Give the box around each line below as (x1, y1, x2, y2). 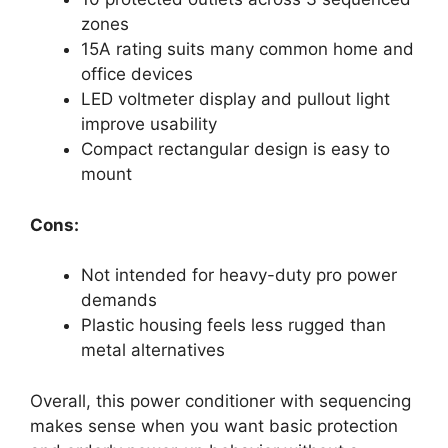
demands (81, 290, 157, 311)
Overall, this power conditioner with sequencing (30, 390, 411, 411)
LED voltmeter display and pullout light (81, 89, 390, 110)
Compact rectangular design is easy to (81, 139, 390, 160)
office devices (81, 64, 193, 85)
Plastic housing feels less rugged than (81, 315, 386, 336)
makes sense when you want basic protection (30, 415, 398, 436)
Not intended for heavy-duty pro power (81, 265, 397, 286)
